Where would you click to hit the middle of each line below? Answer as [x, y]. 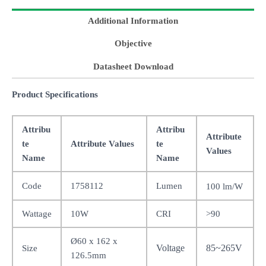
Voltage [170, 248]
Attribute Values [102, 143]
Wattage [37, 213]
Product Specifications [55, 94]
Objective [133, 44]
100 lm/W [224, 186]
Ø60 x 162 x [94, 241]
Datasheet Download [133, 66]
